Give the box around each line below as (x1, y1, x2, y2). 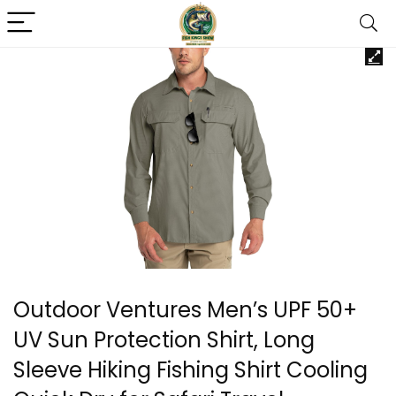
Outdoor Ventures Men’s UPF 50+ (13, 295, 357, 324)
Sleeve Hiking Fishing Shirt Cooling (13, 355, 368, 385)
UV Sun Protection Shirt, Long (13, 325, 315, 354)
